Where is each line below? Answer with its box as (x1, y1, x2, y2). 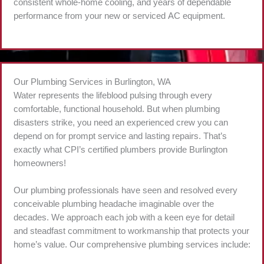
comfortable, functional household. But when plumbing (14, 104, 220, 114)
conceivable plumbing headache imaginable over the (14, 199, 214, 209)
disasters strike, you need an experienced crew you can (14, 118, 228, 128)
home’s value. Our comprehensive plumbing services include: (14, 240, 250, 250)
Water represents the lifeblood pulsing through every (14, 91, 212, 101)
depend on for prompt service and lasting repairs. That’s (14, 131, 227, 141)
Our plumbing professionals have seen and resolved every (14, 186, 237, 196)
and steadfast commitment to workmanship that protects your (14, 226, 249, 236)
